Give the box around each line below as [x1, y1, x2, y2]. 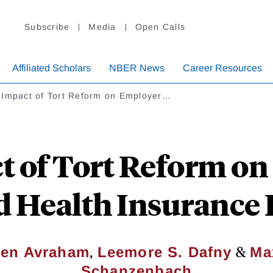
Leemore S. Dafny [97, 244, 232, 261]
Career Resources [183, 63, 262, 74]
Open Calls [135, 22, 185, 32]
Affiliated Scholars [12, 63, 91, 74]
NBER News [109, 63, 165, 74]
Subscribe [24, 22, 70, 32]
